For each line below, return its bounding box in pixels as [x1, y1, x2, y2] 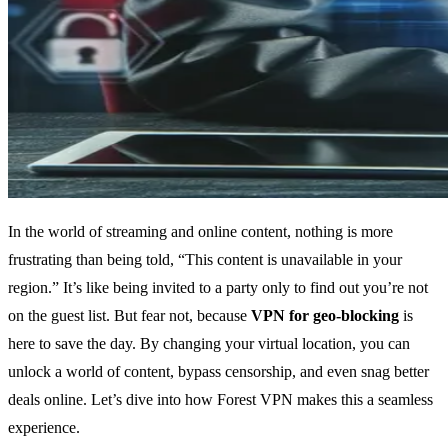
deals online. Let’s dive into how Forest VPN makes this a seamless [8, 391, 433, 409]
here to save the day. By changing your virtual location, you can [8, 335, 410, 353]
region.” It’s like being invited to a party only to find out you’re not [8, 279, 428, 297]
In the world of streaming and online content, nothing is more [8, 223, 393, 241]
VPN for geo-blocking [251, 307, 399, 325]
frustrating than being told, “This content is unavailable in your [8, 251, 402, 269]
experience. [8, 419, 80, 437]
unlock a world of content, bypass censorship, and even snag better [8, 363, 429, 381]
